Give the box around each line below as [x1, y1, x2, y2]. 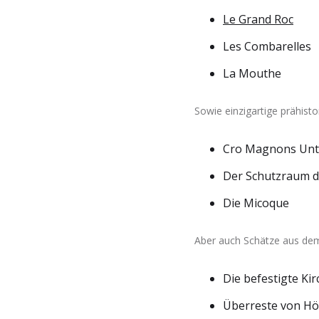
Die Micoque [223, 195, 289, 211]
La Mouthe [223, 66, 281, 81]
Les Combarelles [223, 38, 311, 54]
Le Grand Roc [223, 11, 293, 27]
